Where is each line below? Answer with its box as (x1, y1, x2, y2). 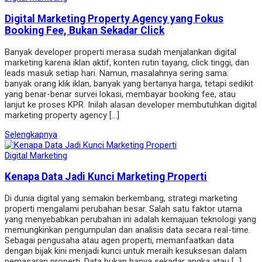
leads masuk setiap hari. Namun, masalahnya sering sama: (5, 67, 229, 78)
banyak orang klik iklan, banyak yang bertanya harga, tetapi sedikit (5, 78, 253, 89)
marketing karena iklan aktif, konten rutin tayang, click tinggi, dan (5, 57, 249, 68)
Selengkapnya (5, 129, 57, 140)
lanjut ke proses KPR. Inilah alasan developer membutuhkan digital (5, 99, 257, 110)
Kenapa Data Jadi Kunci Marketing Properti (5, 171, 207, 183)
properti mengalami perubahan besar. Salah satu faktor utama (5, 203, 242, 214)
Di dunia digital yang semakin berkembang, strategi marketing (5, 192, 237, 204)
